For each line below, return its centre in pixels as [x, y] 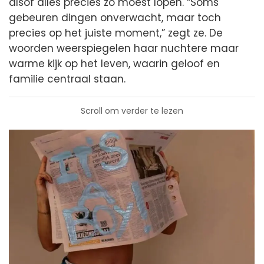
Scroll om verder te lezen [132, 111]
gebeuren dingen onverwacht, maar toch [115, 18]
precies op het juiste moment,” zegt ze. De [116, 33]
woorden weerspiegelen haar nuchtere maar [124, 49]
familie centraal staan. [67, 79]
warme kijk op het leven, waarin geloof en [114, 64]
